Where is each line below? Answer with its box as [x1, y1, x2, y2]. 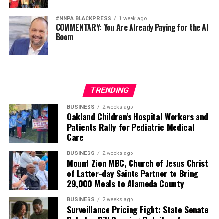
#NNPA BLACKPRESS [55, 15, 111, 22]
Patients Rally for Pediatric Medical [66, 120, 195, 133]
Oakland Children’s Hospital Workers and [66, 109, 209, 123]
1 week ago [118, 15, 147, 22]
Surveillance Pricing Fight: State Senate [66, 202, 209, 216]
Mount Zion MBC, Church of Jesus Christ [66, 156, 208, 169]
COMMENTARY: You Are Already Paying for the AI [55, 21, 209, 33]
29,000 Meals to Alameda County [66, 176, 184, 190]
